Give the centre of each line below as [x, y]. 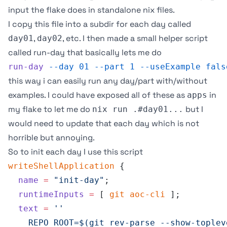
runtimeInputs [46, 194]
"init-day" [77, 180]
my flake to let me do [50, 109]
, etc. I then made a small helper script [135, 38]
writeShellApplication [61, 166]
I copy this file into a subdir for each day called [100, 24]
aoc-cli [145, 194]
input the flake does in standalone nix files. [91, 10]
